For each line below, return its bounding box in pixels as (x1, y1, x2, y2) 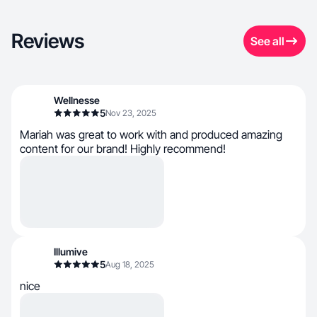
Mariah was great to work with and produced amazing (20, 127, 282, 142)
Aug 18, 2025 (105, 259, 154, 270)
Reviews (11, 29, 84, 53)
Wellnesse (54, 94, 100, 106)
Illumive (54, 246, 88, 258)
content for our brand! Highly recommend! (20, 142, 226, 156)
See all (250, 34, 284, 48)
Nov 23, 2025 (105, 108, 156, 118)
